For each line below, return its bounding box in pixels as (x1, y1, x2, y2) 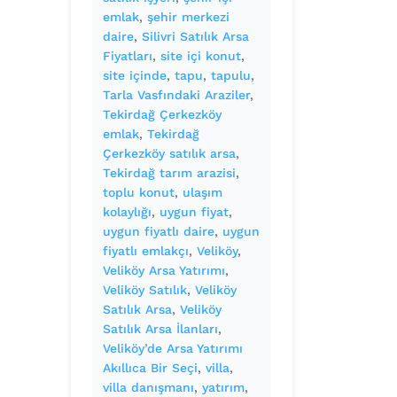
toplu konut (103, 185, 175, 199)
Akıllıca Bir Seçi (103, 361, 198, 375)
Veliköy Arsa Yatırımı (103, 263, 225, 277)
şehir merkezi (147, 10, 230, 24)
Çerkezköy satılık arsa (103, 146, 236, 160)
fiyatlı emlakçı (103, 244, 189, 258)
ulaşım (183, 185, 222, 199)
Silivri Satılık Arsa (142, 29, 249, 43)
